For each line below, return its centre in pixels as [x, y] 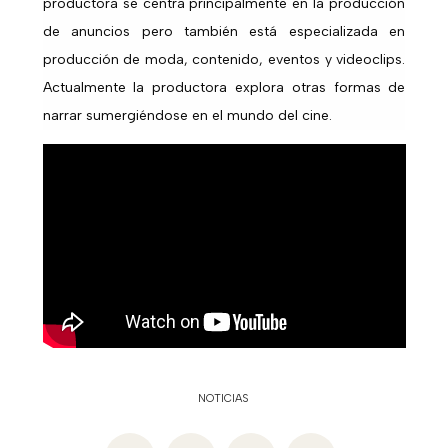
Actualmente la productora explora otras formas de [224, 88]
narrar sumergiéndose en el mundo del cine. [187, 116]
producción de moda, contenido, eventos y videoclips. [224, 60]
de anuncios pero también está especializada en [224, 32]
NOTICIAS [224, 398]
